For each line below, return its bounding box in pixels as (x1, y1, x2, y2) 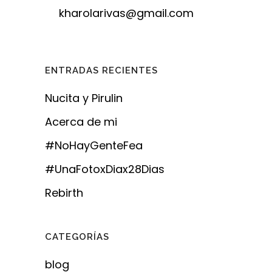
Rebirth (45, 185, 83, 200)
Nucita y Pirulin (45, 90, 123, 106)
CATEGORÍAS (45, 231, 109, 242)
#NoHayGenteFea (45, 138, 143, 153)
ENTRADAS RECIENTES (45, 65, 158, 76)
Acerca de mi (45, 114, 117, 129)
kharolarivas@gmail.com (59, 5, 194, 21)
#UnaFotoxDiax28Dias (45, 161, 165, 177)
